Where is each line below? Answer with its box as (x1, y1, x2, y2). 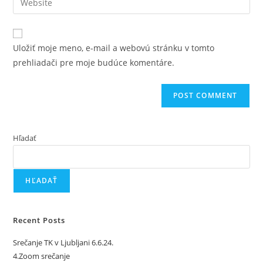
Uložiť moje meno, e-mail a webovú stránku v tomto (13, 42, 215, 53)
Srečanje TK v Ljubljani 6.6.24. (13, 237, 114, 248)
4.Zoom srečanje (13, 251, 70, 261)
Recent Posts (13, 215, 66, 225)
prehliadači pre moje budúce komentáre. (13, 57, 175, 68)
